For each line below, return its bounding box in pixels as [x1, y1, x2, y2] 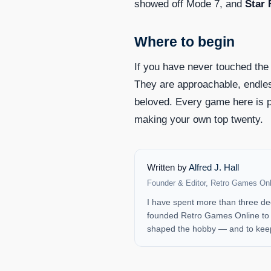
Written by [147, 162, 189, 172]
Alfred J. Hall [189, 162, 239, 172]
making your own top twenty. [134, 113, 263, 125]
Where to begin [134, 33, 235, 50]
